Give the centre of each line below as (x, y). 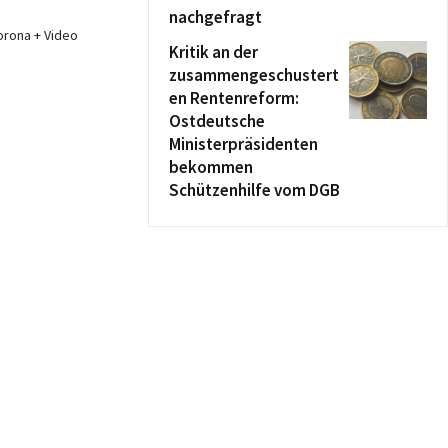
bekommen (211, 167)
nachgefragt (215, 17)
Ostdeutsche (217, 121)
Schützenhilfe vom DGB (254, 190)
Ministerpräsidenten (243, 144)
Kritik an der (213, 52)
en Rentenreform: (234, 98)
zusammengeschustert (254, 75)
